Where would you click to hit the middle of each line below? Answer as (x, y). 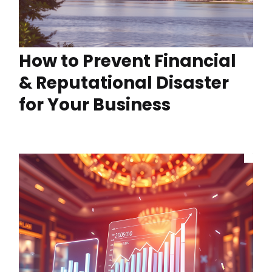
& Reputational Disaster (124, 83)
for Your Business (95, 104)
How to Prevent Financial (127, 61)
